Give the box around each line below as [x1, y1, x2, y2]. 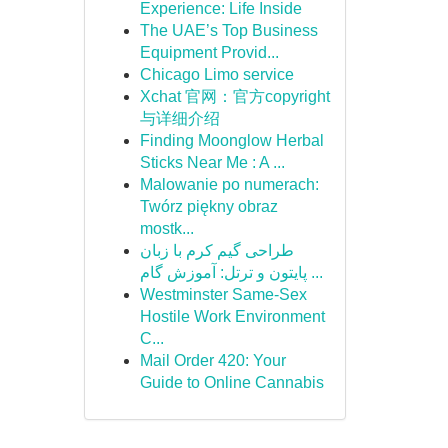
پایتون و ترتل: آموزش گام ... [306, 264, 323, 281]
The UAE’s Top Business [139, 22, 318, 39]
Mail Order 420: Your [139, 352, 286, 369]
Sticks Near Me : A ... [139, 154, 285, 171]
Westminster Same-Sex [139, 286, 307, 303]
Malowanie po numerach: [139, 176, 319, 193]
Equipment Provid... [139, 44, 279, 61]
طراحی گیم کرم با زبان [139, 242, 294, 259]
